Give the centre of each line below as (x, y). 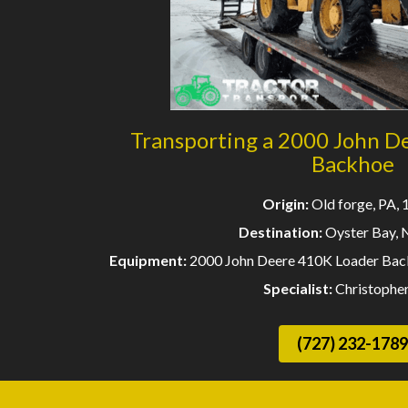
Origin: (287, 204)
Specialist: (299, 289)
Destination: (281, 232)
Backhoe (352, 164)
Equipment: (149, 260)
